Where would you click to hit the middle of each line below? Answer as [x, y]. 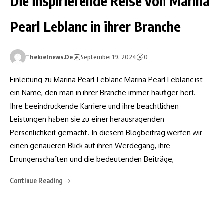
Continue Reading [37, 181]
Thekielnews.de [49, 57]
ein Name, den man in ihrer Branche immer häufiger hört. [103, 93]
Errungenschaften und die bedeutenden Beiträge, [92, 159]
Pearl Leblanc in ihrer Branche [95, 27]
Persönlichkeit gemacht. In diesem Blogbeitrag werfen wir [106, 133]
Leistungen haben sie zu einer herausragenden [87, 119]
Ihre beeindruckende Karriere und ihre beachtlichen [94, 106]
